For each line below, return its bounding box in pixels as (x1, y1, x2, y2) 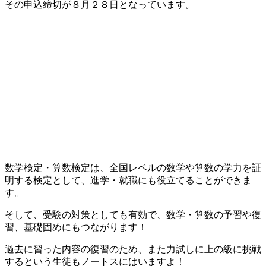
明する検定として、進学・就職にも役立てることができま (5, 175, 252, 185)
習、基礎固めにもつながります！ (5, 221, 147, 232)
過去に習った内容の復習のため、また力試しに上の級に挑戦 (5, 243, 261, 254)
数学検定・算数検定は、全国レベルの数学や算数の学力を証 (5, 162, 261, 173)
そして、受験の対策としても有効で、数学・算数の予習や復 (5, 209, 261, 220)
